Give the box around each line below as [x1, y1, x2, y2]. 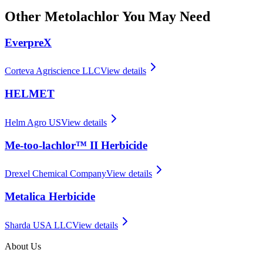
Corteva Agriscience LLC [5, 66, 100, 76]
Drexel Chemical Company [5, 168, 106, 179]
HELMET [5, 87, 55, 100]
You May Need [119, 8, 210, 24]
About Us [5, 241, 41, 251]
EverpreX [5, 36, 52, 49]
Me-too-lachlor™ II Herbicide [5, 139, 147, 151]
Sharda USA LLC [5, 220, 72, 230]
